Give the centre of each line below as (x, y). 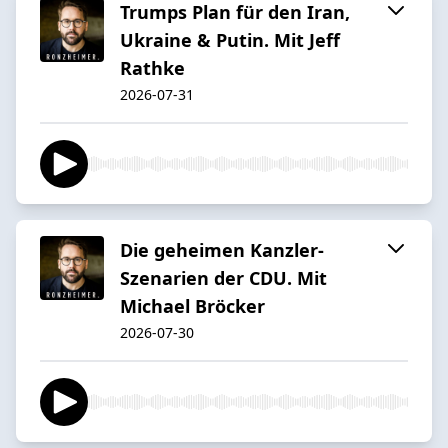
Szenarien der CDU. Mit (223, 277)
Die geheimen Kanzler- (222, 249)
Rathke (152, 67)
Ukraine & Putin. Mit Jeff (230, 39)
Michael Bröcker (192, 305)
